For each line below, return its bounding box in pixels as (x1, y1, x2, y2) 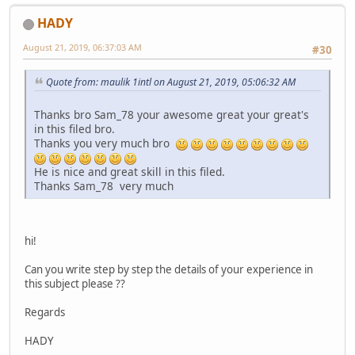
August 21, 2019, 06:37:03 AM (23, 40, 142, 53)
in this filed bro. (34, 120, 115, 136)
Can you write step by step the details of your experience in (25, 261, 313, 277)
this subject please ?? (25, 276, 125, 291)
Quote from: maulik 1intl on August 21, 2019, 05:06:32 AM (46, 75, 296, 90)
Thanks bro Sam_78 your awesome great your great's (34, 106, 309, 122)
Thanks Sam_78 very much (34, 177, 174, 193)
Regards (25, 304, 65, 319)
